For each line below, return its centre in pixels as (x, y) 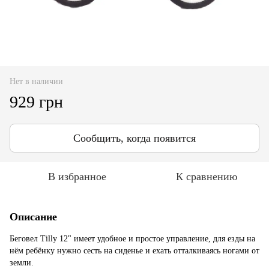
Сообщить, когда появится (134, 138)
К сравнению (207, 176)
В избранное (77, 176)
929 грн (36, 101)
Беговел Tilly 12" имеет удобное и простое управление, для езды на (132, 238)
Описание (33, 216)
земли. (22, 262)
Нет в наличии (36, 81)
